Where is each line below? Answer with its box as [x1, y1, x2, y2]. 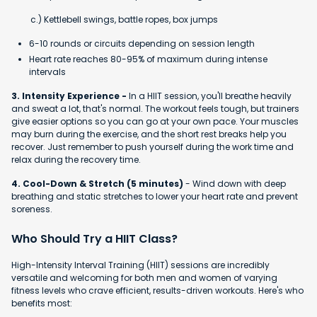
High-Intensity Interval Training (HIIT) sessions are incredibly [11, 258, 270, 271]
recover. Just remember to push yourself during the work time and [11, 140, 294, 153]
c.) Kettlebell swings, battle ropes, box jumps [11, 13, 218, 25]
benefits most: [11, 296, 72, 309]
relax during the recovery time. [11, 153, 141, 166]
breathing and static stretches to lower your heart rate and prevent [11, 190, 298, 202]
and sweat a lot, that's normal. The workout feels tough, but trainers [11, 102, 299, 115]
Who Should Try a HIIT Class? [11, 230, 178, 247]
